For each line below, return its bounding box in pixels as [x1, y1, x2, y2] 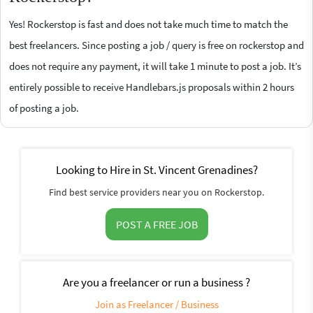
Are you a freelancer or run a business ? [63, 274, 250, 290]
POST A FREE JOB [115, 217, 198, 231]
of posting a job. [9, 101, 79, 115]
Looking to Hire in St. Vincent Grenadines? [55, 161, 258, 177]
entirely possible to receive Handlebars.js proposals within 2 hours [9, 80, 294, 94]
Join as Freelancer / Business [94, 297, 219, 311]
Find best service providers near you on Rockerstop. [49, 185, 264, 198]
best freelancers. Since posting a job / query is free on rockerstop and [9, 38, 304, 52]
